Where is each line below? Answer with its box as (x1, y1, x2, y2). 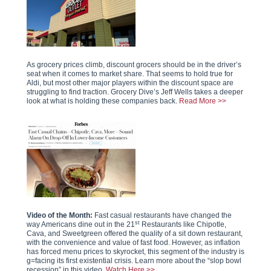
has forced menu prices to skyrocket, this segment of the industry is (27, 247, 244, 256)
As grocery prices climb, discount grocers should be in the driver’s (27, 60, 241, 69)
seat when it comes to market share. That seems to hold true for (27, 70, 233, 78)
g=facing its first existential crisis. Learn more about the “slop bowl (27, 256, 241, 265)
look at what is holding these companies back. (27, 97, 179, 105)
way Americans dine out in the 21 (27, 220, 135, 229)
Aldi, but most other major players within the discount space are (27, 79, 233, 87)
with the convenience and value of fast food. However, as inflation (27, 238, 240, 247)
